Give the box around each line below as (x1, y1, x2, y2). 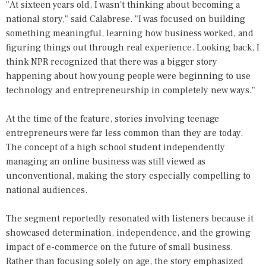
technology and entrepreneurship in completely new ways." (6, 84, 255, 96)
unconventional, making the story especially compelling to (6, 170, 251, 182)
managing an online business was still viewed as (6, 156, 205, 167)
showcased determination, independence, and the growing (6, 227, 251, 239)
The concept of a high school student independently (6, 141, 225, 153)
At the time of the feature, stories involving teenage (6, 113, 219, 125)
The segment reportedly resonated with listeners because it (6, 213, 254, 224)
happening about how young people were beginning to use (6, 70, 251, 82)
